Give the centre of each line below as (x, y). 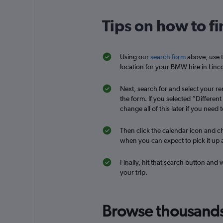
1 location (175, 56)
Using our (135, 57)
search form (168, 57)
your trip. (133, 172)
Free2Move (179, 35)
